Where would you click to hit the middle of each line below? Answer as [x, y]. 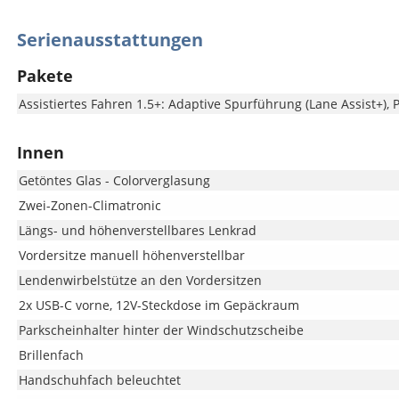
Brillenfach [51, 355]
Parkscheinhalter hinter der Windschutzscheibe [161, 330]
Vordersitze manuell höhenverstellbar [131, 255]
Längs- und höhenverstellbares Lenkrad [137, 230]
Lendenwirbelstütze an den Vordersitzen [140, 280]
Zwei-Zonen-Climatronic [90, 205]
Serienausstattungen [110, 40]
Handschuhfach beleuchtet [99, 380]
